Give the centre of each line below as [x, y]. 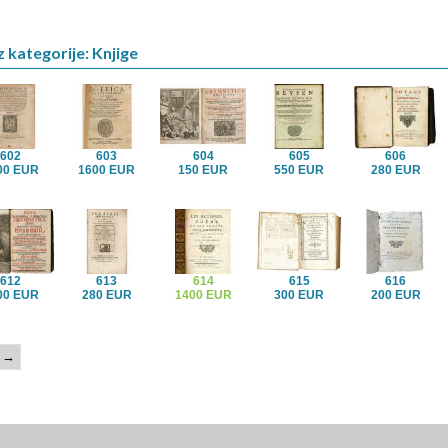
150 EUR [203, 169]
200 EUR [395, 294]
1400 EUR [203, 294]
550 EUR [299, 169]
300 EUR [299, 294]
